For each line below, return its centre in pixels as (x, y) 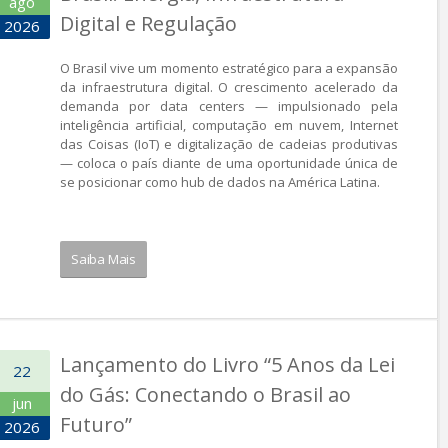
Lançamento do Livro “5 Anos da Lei (227, 364)
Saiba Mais (103, 259)
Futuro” (96, 424)
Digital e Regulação (148, 23)
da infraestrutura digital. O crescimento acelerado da (229, 87)
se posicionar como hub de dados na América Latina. (220, 182)
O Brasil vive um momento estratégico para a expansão (229, 68)
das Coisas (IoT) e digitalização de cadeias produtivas (229, 144)
